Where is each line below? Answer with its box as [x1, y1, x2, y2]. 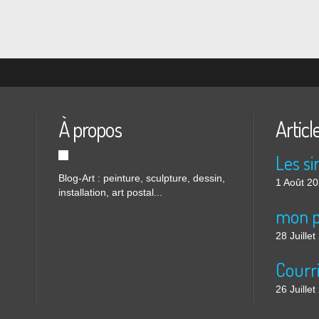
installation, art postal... [58, 187, 162, 198]
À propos [58, 115, 122, 142]
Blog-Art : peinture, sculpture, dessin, [58, 172, 225, 184]
